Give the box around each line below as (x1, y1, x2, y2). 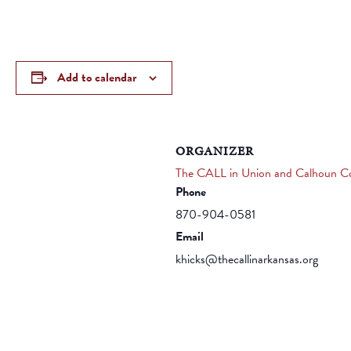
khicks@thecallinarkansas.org (175, 249, 318, 269)
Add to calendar (57, 67, 136, 87)
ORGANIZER (175, 141, 254, 160)
